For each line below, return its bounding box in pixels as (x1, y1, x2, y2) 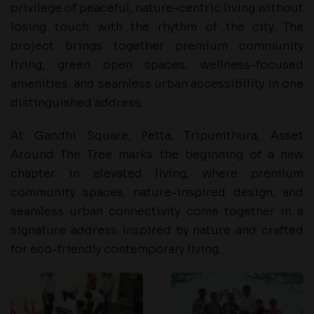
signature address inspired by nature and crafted (11, 223, 303, 238)
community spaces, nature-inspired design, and (11, 185, 303, 200)
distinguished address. (11, 95, 143, 111)
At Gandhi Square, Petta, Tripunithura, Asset (11, 128, 303, 144)
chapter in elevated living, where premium (11, 166, 303, 182)
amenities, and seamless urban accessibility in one (11, 76, 303, 92)
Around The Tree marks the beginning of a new (11, 147, 303, 163)
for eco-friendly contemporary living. (11, 242, 221, 257)
